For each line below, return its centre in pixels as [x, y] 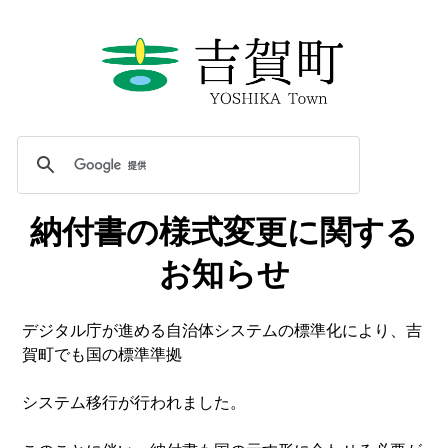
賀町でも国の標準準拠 [102, 354]
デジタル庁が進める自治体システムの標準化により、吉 [222, 330]
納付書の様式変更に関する [224, 231]
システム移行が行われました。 [134, 402]
